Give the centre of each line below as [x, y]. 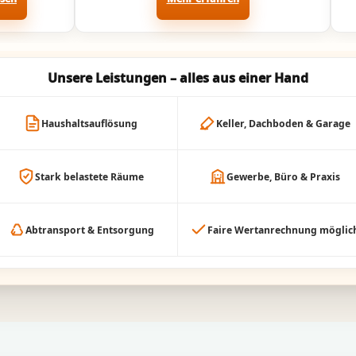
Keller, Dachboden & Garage [283, 123]
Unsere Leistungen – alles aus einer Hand [178, 78]
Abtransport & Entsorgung [89, 230]
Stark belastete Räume [89, 176]
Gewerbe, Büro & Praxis [283, 176]
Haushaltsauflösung [89, 123]
